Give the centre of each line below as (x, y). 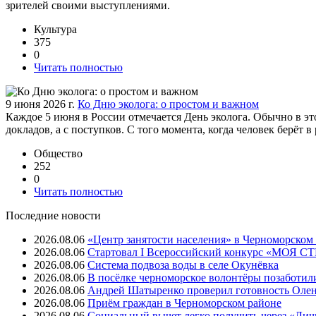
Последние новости (53, 215)
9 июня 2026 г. (40, 104)
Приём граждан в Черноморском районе (184, 303)
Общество (58, 153)
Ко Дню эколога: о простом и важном (168, 104)
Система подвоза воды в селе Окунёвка (183, 265)
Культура (55, 29)
